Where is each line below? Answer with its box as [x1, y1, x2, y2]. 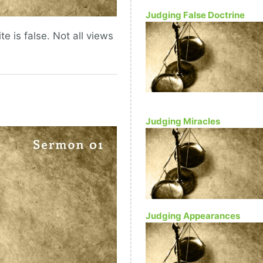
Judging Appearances [146, 210, 240, 221]
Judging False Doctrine [146, 9, 245, 21]
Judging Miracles [146, 116, 220, 127]
